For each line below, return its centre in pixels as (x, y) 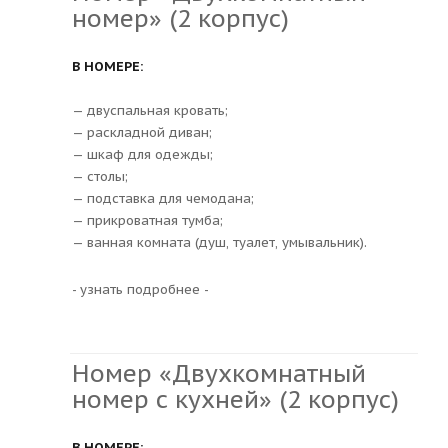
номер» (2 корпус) (180, 18)
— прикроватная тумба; (147, 220)
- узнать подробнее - (140, 289)
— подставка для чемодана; (163, 198)
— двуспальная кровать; (150, 110)
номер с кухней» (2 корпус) (235, 399)
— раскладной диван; (142, 132)
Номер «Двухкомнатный (219, 373)
